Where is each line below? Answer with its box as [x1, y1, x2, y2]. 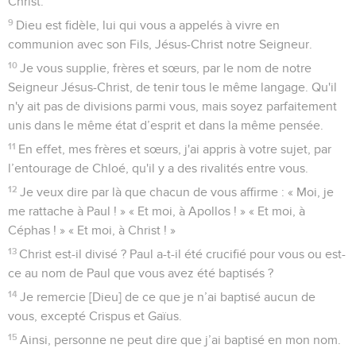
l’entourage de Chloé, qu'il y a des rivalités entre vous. [8, 162, 308, 176]
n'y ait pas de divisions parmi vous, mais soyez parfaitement [8, 100, 337, 114]
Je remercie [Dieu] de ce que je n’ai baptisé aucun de [20, 291, 316, 304]
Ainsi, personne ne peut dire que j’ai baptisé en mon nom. [20, 334, 342, 347]
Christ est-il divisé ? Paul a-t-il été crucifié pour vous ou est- [19, 248, 346, 261]
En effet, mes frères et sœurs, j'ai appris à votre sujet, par [18, 143, 332, 157]
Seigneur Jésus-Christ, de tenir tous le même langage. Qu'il [8, 81, 337, 95]
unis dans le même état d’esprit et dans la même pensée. [8, 119, 323, 133]
